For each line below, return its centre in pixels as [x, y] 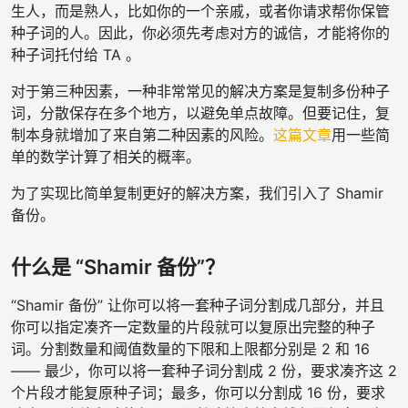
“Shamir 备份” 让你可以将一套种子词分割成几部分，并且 [198, 305]
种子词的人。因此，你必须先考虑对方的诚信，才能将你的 [200, 32]
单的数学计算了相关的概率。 [106, 156]
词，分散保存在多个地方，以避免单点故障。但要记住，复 [200, 112]
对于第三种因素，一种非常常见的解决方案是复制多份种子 [200, 91]
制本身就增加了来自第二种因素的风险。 [142, 134]
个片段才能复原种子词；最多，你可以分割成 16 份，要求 [198, 392]
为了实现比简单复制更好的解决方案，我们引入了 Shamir [197, 193]
